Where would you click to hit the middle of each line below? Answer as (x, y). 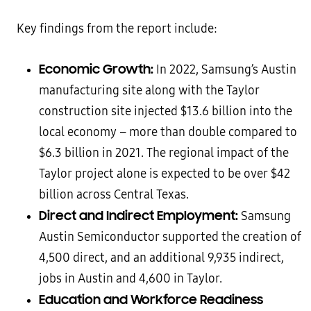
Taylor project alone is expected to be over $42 (165, 174)
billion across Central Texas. (114, 195)
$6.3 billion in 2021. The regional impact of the (164, 153)
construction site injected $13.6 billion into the (166, 112)
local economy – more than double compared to (168, 133)
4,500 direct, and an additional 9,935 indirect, (161, 258)
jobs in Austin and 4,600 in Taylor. (131, 279)
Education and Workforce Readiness (151, 300)
